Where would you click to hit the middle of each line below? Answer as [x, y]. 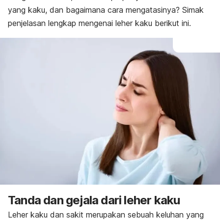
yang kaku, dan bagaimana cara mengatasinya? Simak [106, 10]
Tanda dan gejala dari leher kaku [94, 200]
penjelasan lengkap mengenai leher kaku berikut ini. [99, 23]
